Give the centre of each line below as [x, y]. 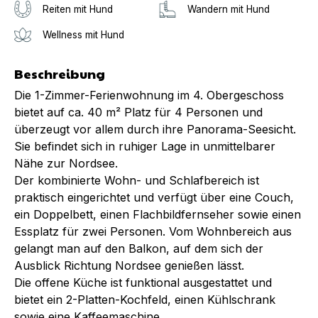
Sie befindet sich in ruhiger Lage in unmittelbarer [145, 146]
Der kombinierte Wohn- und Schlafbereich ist [137, 180]
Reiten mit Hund [78, 9]
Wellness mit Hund [83, 34]
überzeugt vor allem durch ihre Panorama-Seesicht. [155, 129]
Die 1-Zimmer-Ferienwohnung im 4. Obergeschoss [149, 95]
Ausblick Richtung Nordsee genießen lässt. [129, 265]
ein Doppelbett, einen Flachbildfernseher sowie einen [158, 214]
